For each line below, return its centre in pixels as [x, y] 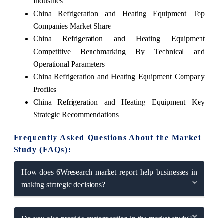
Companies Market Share [72, 26]
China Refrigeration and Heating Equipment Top [119, 13]
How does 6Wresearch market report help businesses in [109, 172]
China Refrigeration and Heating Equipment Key [119, 102]
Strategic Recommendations [76, 114]
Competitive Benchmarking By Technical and [119, 51]
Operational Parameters [69, 64]
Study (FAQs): [42, 149]
